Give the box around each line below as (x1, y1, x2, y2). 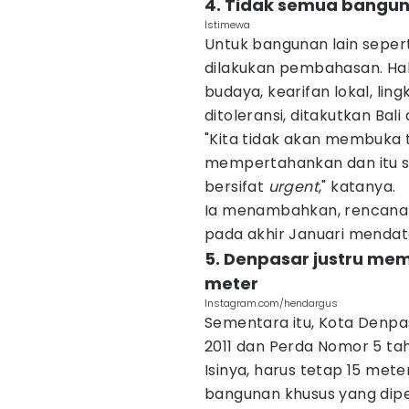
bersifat (204, 176, 268, 197)
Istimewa (204, 17, 250, 32)
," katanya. (319, 176, 396, 197)
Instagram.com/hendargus (204, 296, 338, 310)
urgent (267, 176, 320, 197)
